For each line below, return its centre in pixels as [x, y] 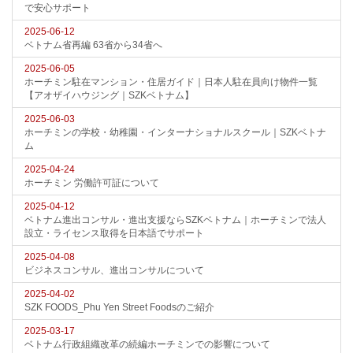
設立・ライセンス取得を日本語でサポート [114, 233]
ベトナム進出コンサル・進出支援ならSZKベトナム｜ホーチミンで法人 [175, 220]
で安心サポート [58, 8]
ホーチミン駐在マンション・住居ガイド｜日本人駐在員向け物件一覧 [171, 82]
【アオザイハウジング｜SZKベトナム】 [109, 95]
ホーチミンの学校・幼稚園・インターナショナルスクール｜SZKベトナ [175, 132]
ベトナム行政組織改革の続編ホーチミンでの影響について [147, 344]
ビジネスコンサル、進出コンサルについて [114, 270]
